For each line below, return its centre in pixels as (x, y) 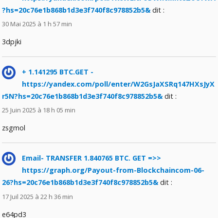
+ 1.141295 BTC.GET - (58, 72)
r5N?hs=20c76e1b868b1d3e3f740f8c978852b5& (82, 96)
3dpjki (12, 42)
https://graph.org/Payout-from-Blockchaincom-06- (113, 170)
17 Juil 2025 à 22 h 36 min (38, 196)
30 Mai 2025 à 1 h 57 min (37, 24)
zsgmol (14, 128)
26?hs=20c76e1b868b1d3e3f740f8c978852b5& (80, 182)
